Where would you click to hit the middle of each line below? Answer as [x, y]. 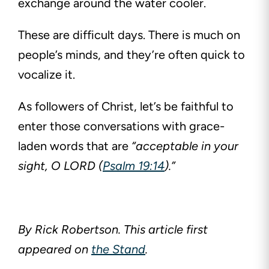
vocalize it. [48, 75]
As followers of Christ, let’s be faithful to [126, 107]
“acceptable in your [185, 146]
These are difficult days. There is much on [129, 35]
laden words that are [73, 146]
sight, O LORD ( [60, 166]
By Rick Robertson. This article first [113, 230]
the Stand [118, 249]
